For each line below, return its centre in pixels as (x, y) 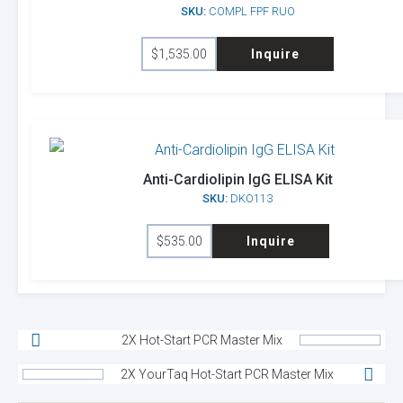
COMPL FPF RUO (250, 12)
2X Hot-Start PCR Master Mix (202, 340)
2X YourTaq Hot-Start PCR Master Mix (227, 374)
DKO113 (250, 199)
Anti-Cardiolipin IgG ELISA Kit (237, 180)
